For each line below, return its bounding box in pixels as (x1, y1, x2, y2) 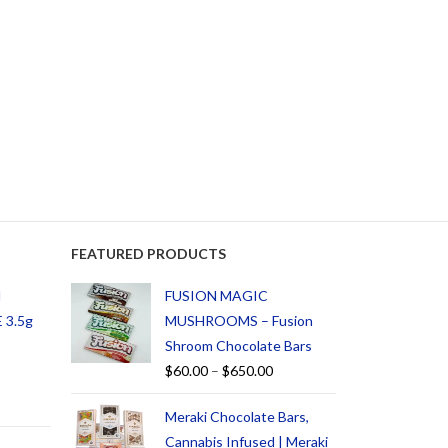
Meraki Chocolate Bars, (165, 408, 309, 426)
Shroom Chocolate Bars (165, 337, 312, 355)
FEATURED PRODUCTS (71, 245, 226, 263)
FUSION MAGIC (165, 287, 268, 305)
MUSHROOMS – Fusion (165, 312, 313, 330)
